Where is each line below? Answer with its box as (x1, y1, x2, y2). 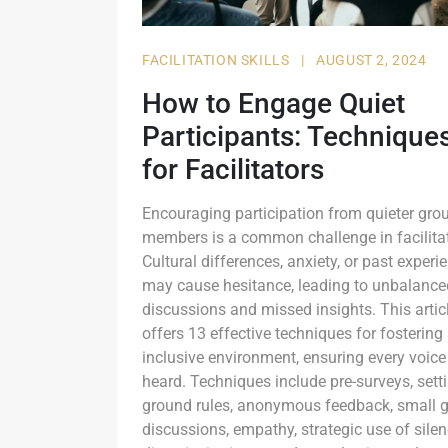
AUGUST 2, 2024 (316, 51, 427, 68)
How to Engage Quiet (142, 86, 405, 120)
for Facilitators (142, 152, 324, 186)
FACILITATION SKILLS (142, 51, 293, 68)
